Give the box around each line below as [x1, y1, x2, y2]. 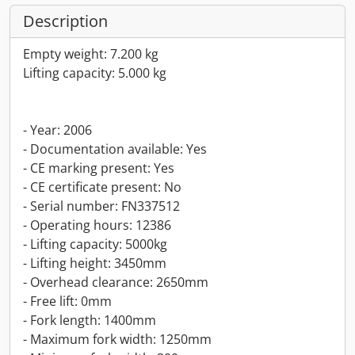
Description [23, 10, 108, 32]
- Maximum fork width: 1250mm [23, 330, 212, 348]
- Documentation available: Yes [23, 140, 207, 158]
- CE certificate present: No [23, 178, 181, 196]
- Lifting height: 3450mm [23, 254, 166, 272]
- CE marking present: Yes [23, 159, 174, 177]
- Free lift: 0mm [23, 292, 112, 310]
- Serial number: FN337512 [23, 197, 180, 215]
